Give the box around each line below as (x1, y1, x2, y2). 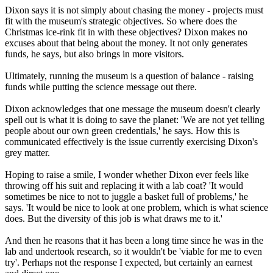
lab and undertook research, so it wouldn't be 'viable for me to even (5, 246, 262, 257)
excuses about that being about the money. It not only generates (5, 38, 247, 49)
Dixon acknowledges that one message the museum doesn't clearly (5, 104, 260, 115)
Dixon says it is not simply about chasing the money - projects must (5, 5, 263, 16)
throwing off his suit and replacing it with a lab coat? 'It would (5, 180, 243, 191)
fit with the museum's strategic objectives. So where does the (5, 16, 237, 27)
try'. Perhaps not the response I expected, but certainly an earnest (5, 257, 252, 268)
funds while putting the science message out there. (5, 82, 197, 93)
